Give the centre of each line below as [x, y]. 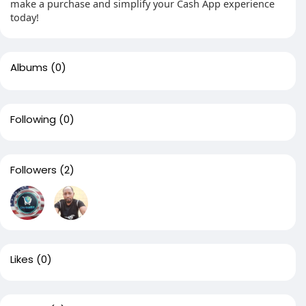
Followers [33, 170]
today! [25, 17]
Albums [29, 67]
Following [33, 119]
